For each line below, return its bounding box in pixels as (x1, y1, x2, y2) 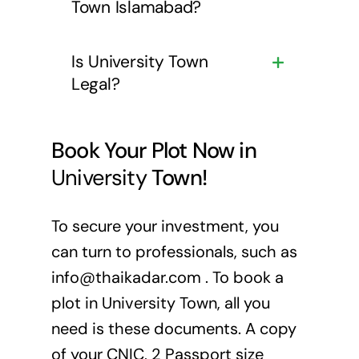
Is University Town (71, 50, 208, 73)
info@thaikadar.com (50, 267, 201, 288)
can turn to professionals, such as (50, 241, 297, 263)
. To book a (200, 267, 284, 288)
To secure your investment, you (50, 216, 279, 237)
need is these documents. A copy (50, 318, 296, 340)
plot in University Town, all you (50, 292, 270, 314)
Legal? (71, 72, 120, 95)
